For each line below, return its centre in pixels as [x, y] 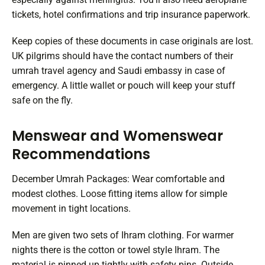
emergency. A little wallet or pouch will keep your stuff [124, 86]
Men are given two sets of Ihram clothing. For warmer [123, 235]
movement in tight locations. [71, 209]
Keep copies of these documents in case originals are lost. [132, 41]
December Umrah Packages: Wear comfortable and [118, 179]
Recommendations [81, 154]
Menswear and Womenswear [117, 136]
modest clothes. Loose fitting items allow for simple [119, 194]
